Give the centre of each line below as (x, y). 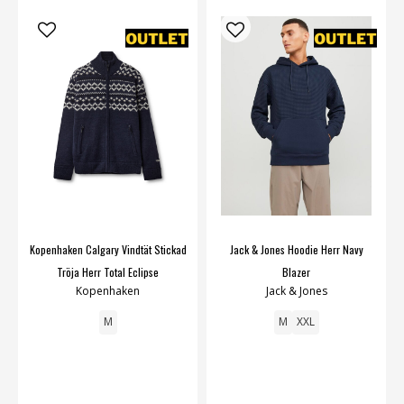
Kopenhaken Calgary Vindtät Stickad (108, 250)
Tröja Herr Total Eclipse (108, 272)
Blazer (296, 272)
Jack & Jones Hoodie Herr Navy (296, 250)
